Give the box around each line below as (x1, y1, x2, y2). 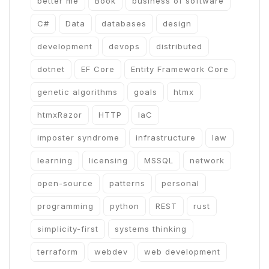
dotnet (37, 64, 65, 74)
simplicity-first (37, 224, 98, 234)
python (110, 201, 139, 211)
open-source (37, 178, 93, 188)
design (163, 19, 192, 28)
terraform (37, 247, 78, 256)
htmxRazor (37, 110, 82, 119)
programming (37, 201, 94, 211)
